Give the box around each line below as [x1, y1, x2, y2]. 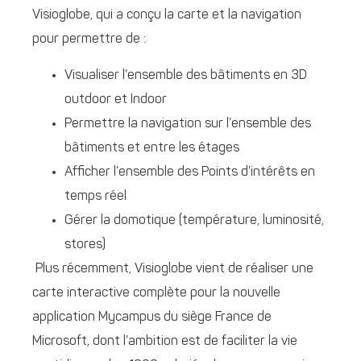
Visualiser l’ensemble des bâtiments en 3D [64, 68, 307, 82]
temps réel [64, 189, 127, 203]
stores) [64, 238, 106, 251]
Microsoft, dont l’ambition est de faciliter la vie [32, 334, 297, 348]
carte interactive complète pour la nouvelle [32, 286, 280, 300]
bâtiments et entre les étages [64, 141, 239, 155]
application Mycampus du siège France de [32, 310, 272, 324]
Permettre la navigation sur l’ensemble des [64, 117, 311, 131]
